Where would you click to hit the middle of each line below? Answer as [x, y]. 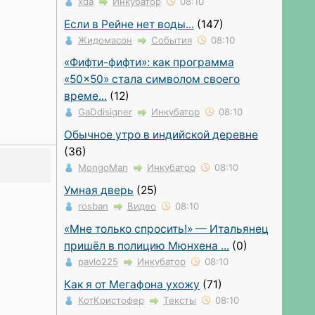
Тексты [180, 301]
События [172, 40]
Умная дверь [99, 191]
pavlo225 [98, 262]
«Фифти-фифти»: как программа [149, 63]
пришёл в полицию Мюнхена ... [147, 246]
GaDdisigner [105, 112]
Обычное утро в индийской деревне [161, 135]
